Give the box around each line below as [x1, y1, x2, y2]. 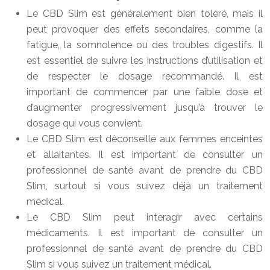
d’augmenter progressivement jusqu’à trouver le [27, 102, 263, 113]
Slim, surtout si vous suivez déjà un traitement [27, 180, 263, 192]
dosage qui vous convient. [27, 118, 143, 129]
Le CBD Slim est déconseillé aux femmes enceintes [27, 133, 263, 145]
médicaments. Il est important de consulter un [27, 227, 263, 239]
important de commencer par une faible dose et [27, 86, 263, 98]
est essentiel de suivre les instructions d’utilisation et [27, 55, 263, 66]
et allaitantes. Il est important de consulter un [27, 149, 263, 160]
